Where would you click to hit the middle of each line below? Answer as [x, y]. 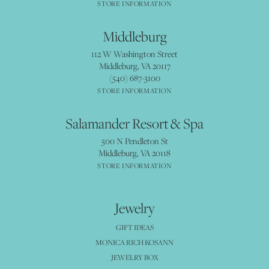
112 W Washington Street [134, 54]
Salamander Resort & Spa [134, 124]
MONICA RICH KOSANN [134, 243]
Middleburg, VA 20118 [134, 153]
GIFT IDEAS [134, 228]
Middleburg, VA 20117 [134, 66]
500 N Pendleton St [134, 141]
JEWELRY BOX [134, 258]
